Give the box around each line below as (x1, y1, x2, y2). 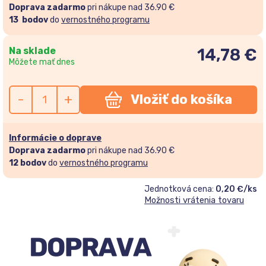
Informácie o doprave (9, 132, 102, 143)
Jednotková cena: (144, 183, 216, 194)
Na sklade (9, 45, 56, 56)
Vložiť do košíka (130, 91, 232, 108)
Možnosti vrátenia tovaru (144, 194, 244, 205)
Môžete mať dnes (9, 56, 75, 67)
